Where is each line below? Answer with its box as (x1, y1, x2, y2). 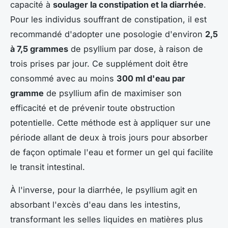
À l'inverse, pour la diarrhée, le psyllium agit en (10, 184, 197, 195)
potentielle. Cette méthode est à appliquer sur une (10, 117, 211, 128)
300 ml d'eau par (117, 73, 185, 83)
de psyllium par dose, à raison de (68, 43, 203, 54)
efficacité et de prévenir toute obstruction (10, 102, 175, 113)
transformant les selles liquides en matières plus (10, 214, 203, 224)
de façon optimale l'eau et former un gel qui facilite (10, 147, 213, 157)
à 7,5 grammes (10, 43, 68, 54)
